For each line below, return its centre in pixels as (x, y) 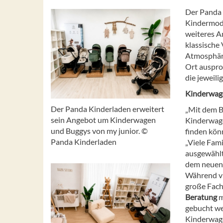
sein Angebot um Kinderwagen (103, 120)
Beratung (202, 197)
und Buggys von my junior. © (99, 131)
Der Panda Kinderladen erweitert (108, 109)
